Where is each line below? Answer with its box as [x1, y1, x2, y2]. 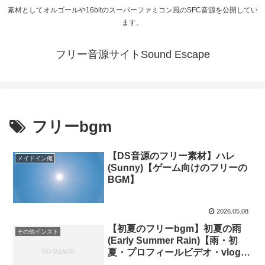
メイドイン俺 [17, 155, 53, 161]
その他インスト [17, 228, 59, 235]
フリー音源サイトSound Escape [55, 49, 210, 61]
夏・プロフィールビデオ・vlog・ [108, 247, 251, 258]
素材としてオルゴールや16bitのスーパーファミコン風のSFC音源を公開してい [7, 6, 258, 15]
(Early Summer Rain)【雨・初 [108, 235, 238, 246]
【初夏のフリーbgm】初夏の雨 [108, 224, 242, 234]
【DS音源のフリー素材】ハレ [108, 150, 235, 161]
